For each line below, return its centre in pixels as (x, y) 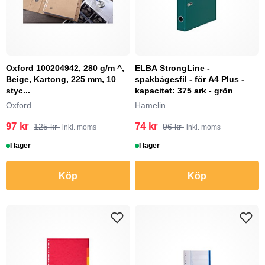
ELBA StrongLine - (172, 68)
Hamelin (150, 105)
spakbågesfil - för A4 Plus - (190, 79)
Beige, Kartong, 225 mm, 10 (61, 79)
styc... (18, 91)
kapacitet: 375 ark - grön (184, 91)
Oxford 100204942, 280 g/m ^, (65, 68)
